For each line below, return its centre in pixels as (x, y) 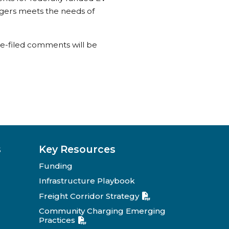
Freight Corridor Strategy (89, 196)
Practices (57, 220)
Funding (56, 166)
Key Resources (77, 149)
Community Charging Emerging (102, 211)
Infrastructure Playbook (87, 181)
